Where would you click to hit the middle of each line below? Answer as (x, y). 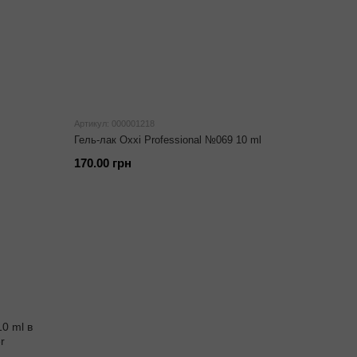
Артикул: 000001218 (115, 124)
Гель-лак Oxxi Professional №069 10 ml (168, 140)
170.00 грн (103, 163)
